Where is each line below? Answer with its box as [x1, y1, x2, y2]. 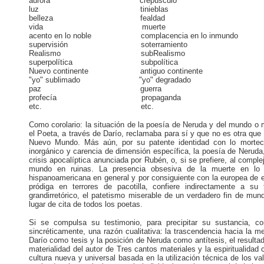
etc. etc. [29, 102, 154, 111]
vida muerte [29, 22, 166, 31]
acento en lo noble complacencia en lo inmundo [29, 31, 238, 40]
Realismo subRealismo [29, 49, 185, 58]
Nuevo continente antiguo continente [29, 67, 203, 75]
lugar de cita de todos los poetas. [29, 200, 143, 209]
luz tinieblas [29, 5, 169, 14]
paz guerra [29, 84, 161, 93]
